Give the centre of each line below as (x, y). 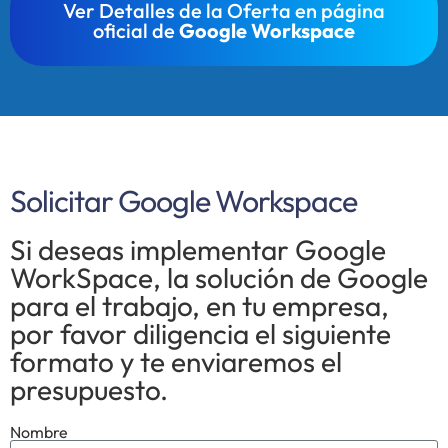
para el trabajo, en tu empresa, (199, 305)
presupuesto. (89, 389)
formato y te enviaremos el (176, 361)
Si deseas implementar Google (198, 249)
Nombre (39, 431)
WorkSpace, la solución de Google (219, 277)
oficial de (136, 30)
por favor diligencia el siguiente (200, 333)
